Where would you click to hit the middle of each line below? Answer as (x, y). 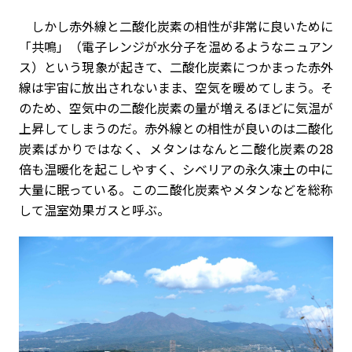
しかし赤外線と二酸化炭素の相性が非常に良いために (176, 26)
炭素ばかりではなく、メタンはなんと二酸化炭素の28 (176, 148)
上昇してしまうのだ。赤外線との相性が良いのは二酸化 (176, 128)
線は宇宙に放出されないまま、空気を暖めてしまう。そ (176, 87)
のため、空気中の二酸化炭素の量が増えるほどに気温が (176, 107)
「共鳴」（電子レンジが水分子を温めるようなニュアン (176, 46)
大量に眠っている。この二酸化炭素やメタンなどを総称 (176, 189)
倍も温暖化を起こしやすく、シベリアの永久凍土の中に (176, 169)
